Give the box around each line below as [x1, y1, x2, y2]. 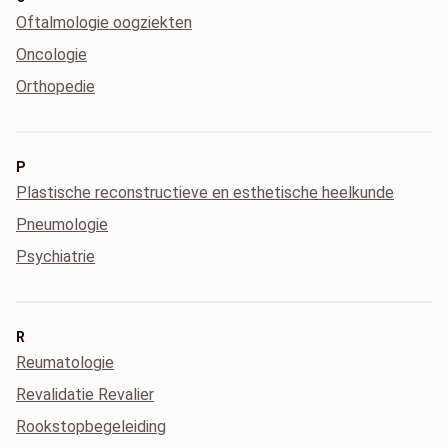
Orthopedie [16, 77, 95, 96]
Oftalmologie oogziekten [16, 13, 192, 32]
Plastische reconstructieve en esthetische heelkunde [16, 183, 394, 202]
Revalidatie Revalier [16, 385, 154, 404]
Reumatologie [16, 353, 114, 372]
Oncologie [16, 45, 87, 64]
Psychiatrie [16, 247, 95, 266]
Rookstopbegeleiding [16, 417, 166, 436]
